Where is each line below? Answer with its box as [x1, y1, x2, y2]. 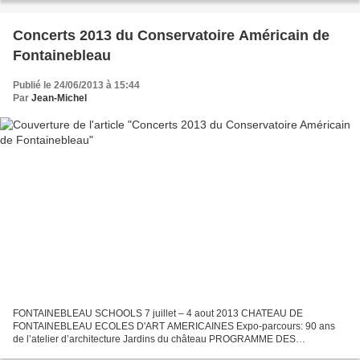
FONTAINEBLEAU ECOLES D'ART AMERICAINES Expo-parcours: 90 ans [13, 320, 335, 332]
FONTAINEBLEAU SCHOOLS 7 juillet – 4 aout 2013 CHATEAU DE [13, 307, 303, 319]
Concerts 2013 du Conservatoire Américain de [13, 27, 329, 44]
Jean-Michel [31, 92, 87, 104]
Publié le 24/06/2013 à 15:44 [13, 80, 140, 92]
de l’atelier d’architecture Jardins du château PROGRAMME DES [13, 333, 296, 345]
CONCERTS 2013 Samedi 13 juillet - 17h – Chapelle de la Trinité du [13, 346, 311, 358]
